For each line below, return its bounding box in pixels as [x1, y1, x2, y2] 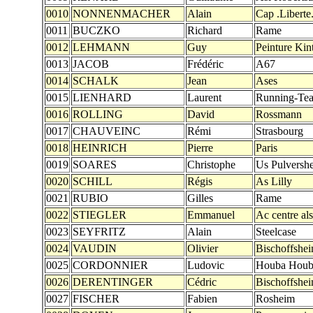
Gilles [187, 192, 213, 204]
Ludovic [187, 259, 224, 271]
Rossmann [256, 108, 302, 120]
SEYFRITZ [73, 226, 126, 238]
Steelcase [256, 226, 296, 238]
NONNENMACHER [73, 8, 170, 20]
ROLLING [73, 108, 123, 120]
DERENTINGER [73, 276, 153, 288]
